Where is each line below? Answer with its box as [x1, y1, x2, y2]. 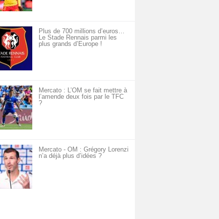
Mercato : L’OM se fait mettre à [39, 87, 127, 94]
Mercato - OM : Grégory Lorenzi [39, 146, 129, 153]
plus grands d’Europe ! [39, 40, 102, 47]
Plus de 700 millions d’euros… [39, 27, 125, 35]
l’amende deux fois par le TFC [39, 93, 124, 100]
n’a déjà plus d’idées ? [39, 152, 102, 159]
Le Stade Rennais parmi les [39, 34, 117, 41]
